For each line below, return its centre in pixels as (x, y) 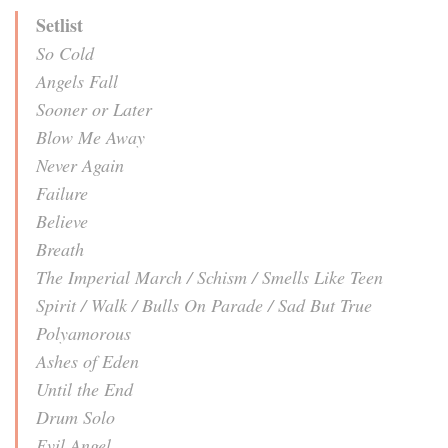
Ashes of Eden (87, 360)
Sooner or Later (94, 108)
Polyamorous (83, 332)
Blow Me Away (90, 136)
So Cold (65, 52)
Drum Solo (75, 416)
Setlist (59, 24)
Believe (62, 220)
